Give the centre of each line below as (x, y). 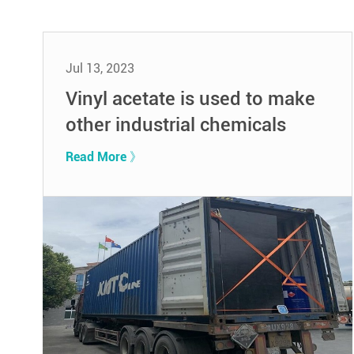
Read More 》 (104, 156)
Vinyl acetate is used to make (190, 98)
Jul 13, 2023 (100, 68)
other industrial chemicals (175, 124)
